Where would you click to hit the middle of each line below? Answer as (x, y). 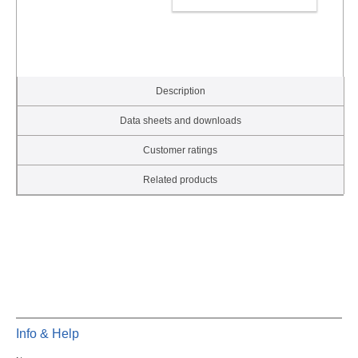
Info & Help (47, 334)
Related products (181, 180)
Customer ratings (181, 151)
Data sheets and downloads (180, 121)
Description (180, 91)
